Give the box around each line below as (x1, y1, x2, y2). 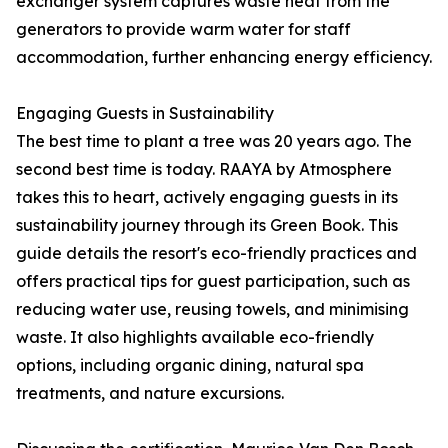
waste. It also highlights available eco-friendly (16, 327, 374, 348)
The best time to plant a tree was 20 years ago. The (16, 131, 412, 152)
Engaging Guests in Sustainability (16, 103, 274, 124)
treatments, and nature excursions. (16, 383, 284, 404)
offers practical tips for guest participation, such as (16, 271, 410, 292)
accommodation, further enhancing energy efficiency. (16, 47, 432, 68)
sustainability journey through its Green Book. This (16, 215, 398, 236)
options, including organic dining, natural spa (16, 355, 364, 376)
